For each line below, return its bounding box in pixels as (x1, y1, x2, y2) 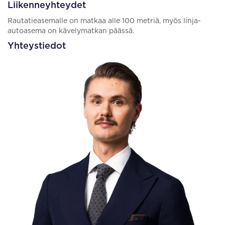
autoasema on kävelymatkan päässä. (8, 28, 134, 35)
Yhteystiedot (8, 42, 66, 51)
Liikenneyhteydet (8, 1, 86, 10)
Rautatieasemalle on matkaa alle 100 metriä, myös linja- (8, 18, 201, 25)
